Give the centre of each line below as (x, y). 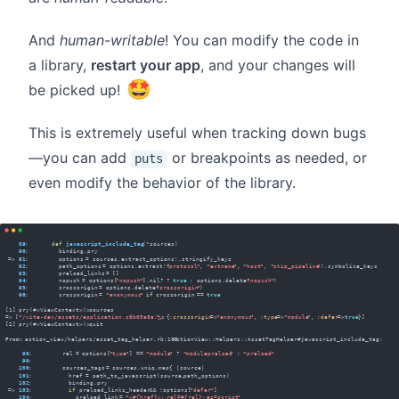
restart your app (146, 65)
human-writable (112, 41)
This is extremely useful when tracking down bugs (197, 133)
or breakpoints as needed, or (267, 158)
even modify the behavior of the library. (162, 183)
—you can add (80, 158)
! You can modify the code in (262, 41)
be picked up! (77, 90)
